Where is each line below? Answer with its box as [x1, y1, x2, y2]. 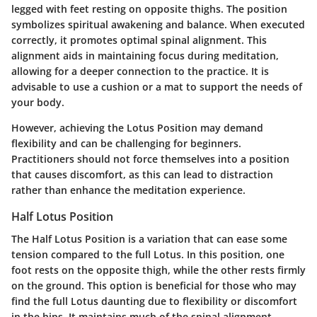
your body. [11, 96, 64, 110]
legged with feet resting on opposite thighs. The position [11, 2, 287, 16]
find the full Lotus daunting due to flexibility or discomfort [11, 294, 297, 309]
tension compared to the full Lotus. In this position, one [11, 248, 284, 262]
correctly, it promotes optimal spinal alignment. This [11, 33, 267, 47]
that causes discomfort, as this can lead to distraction [11, 168, 273, 182]
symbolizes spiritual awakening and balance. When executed [11, 18, 305, 32]
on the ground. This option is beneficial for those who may [11, 279, 296, 293]
